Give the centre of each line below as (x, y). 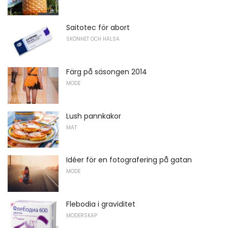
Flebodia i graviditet (101, 204)
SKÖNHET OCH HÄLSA (93, 39)
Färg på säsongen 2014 (107, 72)
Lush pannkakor (94, 116)
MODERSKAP (82, 215)
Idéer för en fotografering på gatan (129, 160)
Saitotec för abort (98, 28)
